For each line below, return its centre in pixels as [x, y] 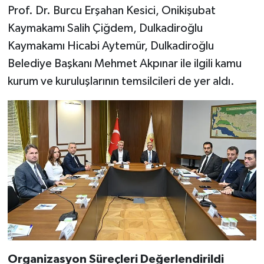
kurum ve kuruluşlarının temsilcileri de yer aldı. [121, 82]
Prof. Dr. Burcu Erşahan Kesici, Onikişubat [111, 11]
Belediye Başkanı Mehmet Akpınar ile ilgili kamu [124, 64]
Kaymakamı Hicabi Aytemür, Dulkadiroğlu [110, 46]
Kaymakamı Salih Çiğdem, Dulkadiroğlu [105, 29]
